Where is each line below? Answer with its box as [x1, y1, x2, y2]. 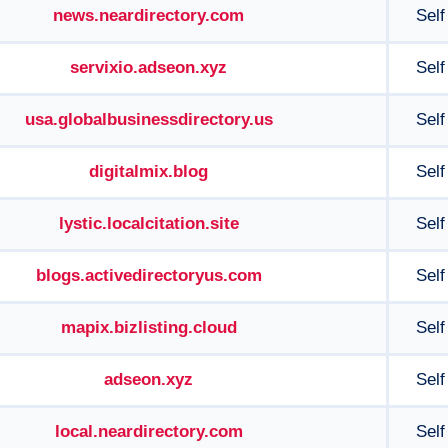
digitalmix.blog [89, 162, 208, 181]
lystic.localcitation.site [58, 214, 239, 233]
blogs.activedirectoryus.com [35, 266, 262, 285]
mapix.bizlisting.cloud [60, 318, 237, 337]
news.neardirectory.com [53, 6, 244, 25]
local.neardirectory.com [54, 422, 243, 441]
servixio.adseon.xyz [70, 58, 227, 77]
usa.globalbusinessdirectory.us [24, 110, 273, 129]
